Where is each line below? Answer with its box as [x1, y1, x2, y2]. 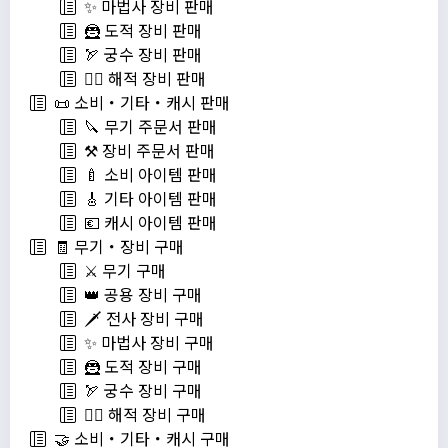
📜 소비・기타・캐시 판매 [46, 90, 230, 115]
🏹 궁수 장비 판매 [76, 42, 202, 67]
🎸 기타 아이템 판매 [76, 186, 217, 211]
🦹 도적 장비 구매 [76, 354, 202, 379]
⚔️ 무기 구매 [76, 258, 166, 283]
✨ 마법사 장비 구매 [76, 330, 214, 355]
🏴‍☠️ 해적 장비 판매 [76, 66, 206, 91]
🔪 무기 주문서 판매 [76, 114, 217, 139]
